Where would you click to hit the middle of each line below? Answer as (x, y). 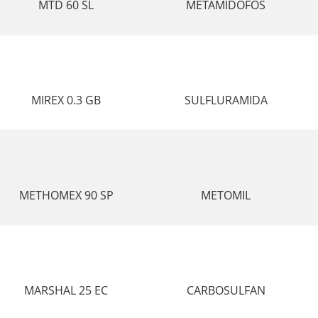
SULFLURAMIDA (226, 100)
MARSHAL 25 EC (66, 290)
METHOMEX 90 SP (66, 195)
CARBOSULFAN (226, 290)
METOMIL (226, 195)
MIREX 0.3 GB (66, 100)
